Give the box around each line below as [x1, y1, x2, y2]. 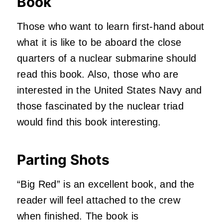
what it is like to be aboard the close [17, 36, 182, 48]
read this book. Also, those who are [17, 68, 179, 80]
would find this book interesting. [17, 116, 161, 127]
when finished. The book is [17, 210, 139, 222]
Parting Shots [17, 151, 110, 168]
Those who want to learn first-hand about [17, 20, 205, 32]
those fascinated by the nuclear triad [17, 100, 184, 111]
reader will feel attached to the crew [17, 194, 180, 206]
